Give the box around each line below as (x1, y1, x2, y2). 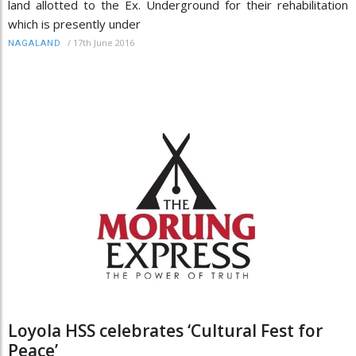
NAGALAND (8, 38, 61, 49)
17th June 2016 (73, 37, 134, 49)
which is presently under (8, 16, 141, 33)
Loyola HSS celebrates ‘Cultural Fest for (8, 319, 323, 342)
